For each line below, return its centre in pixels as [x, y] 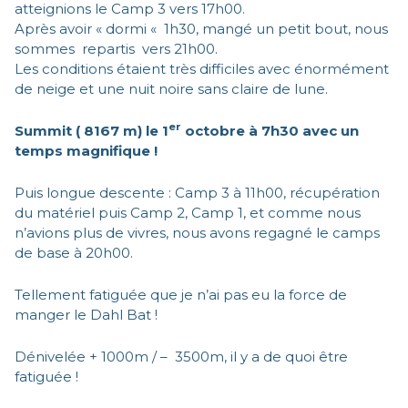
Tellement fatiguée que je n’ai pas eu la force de [181, 294]
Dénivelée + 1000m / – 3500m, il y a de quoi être [181, 356]
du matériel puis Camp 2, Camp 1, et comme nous [188, 212]
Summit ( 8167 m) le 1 [92, 130]
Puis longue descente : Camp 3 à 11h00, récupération [197, 192]
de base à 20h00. [74, 252]
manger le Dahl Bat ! [86, 314]
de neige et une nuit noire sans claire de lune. [171, 88]
